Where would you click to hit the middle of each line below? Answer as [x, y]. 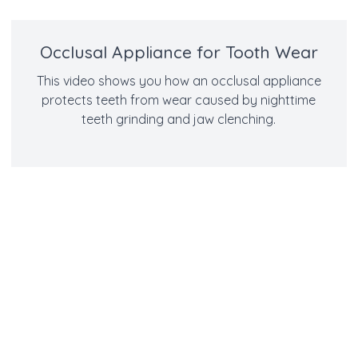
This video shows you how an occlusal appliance [179, 81]
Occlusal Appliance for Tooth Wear [179, 52]
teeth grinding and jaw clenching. [179, 119]
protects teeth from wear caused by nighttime [179, 100]
